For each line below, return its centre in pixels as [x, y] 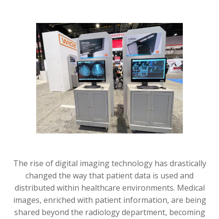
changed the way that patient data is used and [109, 175]
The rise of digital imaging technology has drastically [109, 163]
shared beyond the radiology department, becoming [109, 212]
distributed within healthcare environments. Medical [109, 187]
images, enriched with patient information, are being [109, 200]
